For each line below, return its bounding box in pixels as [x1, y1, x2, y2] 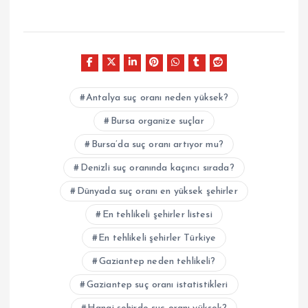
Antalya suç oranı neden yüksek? [86, 92, 229, 103]
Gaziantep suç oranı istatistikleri [86, 279, 228, 290]
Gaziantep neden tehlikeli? [98, 256, 216, 267]
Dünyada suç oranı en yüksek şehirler [76, 186, 238, 197]
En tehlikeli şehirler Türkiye [98, 232, 217, 243]
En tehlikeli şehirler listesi [102, 209, 212, 220]
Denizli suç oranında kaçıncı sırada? [80, 162, 234, 173]
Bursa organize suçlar [110, 115, 204, 126]
